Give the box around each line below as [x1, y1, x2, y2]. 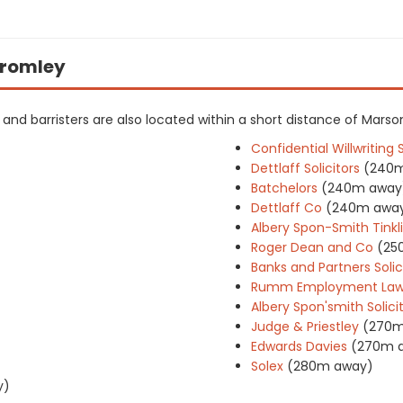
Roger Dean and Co [251, 238, 373, 256]
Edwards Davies [251, 337, 347, 355]
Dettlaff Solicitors [251, 159, 360, 177]
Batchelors [251, 179, 318, 197]
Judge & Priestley [251, 318, 359, 336]
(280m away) [287, 357, 373, 375]
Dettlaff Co [251, 199, 322, 217]
